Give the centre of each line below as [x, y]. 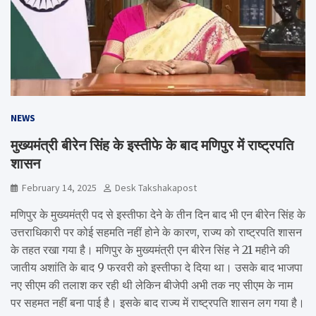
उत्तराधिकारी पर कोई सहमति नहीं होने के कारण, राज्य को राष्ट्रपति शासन [156, 232]
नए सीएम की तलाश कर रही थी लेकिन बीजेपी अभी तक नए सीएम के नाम [152, 285]
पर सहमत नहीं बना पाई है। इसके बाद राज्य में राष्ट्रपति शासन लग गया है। [158, 302]
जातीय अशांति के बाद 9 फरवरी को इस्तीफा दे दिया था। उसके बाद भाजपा [157, 267]
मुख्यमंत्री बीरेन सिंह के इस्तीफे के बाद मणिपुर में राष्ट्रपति [152, 145]
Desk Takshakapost [156, 187]
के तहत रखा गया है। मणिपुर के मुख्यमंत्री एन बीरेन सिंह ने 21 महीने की [150, 249]
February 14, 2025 [59, 187]
